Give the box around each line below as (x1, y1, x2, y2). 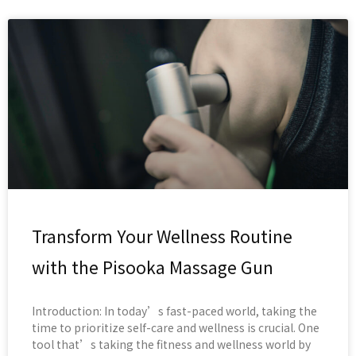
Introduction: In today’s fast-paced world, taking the (32, 303, 317, 319)
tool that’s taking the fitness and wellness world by (32, 336, 311, 353)
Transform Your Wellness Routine (32, 224, 292, 249)
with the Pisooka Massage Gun (32, 255, 273, 280)
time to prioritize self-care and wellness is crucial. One (32, 319, 319, 336)
